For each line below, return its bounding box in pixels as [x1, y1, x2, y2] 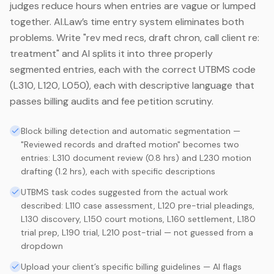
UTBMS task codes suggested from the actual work [21, 186, 228, 198]
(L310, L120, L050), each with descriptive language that [10, 78, 254, 92]
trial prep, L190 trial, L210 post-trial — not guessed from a [21, 226, 253, 238]
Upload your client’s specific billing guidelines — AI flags [21, 261, 242, 272]
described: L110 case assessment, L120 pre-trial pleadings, [21, 199, 254, 211]
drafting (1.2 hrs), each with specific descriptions [21, 165, 215, 177]
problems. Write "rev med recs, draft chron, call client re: [10, 31, 259, 44]
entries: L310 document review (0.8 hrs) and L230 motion [21, 152, 251, 163]
